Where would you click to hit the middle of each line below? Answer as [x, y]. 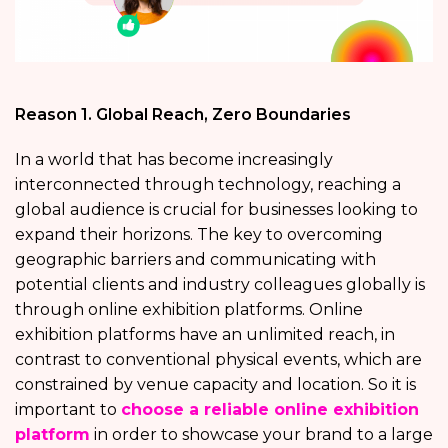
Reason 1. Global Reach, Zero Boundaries [183, 115]
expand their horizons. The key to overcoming [199, 235]
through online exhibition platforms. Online [189, 310]
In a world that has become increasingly [174, 160]
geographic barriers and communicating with [195, 260]
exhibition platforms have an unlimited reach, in [205, 335]
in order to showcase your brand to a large [261, 435]
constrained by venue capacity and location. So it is [215, 385]
